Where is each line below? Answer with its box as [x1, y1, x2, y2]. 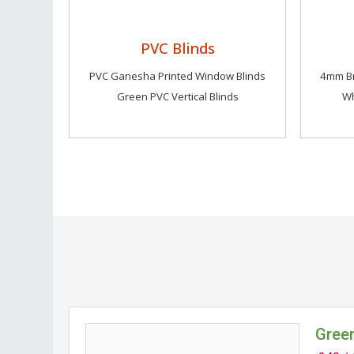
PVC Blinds [140, 38, 215, 58]
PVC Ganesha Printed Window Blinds [89, 69, 266, 83]
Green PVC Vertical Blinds [116, 89, 239, 104]
